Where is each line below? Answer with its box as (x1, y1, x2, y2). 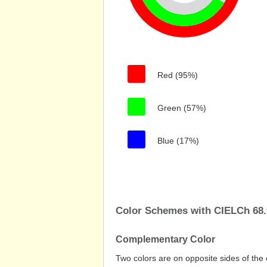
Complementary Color (116, 234, 215, 244)
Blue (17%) (157, 136, 199, 145)
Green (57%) (157, 103, 206, 113)
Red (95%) (157, 70, 198, 80)
